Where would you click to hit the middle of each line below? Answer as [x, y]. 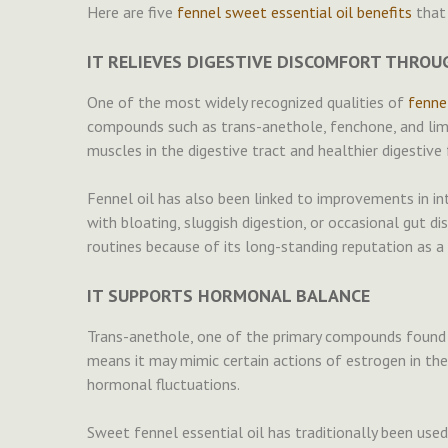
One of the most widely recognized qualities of [247, 102]
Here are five [132, 12]
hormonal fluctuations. [163, 384]
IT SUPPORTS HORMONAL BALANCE [228, 296]
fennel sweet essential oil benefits [294, 12]
